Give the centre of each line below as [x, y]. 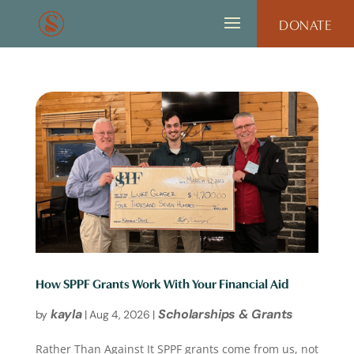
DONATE [305, 24]
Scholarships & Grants [226, 313]
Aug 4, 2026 [120, 314]
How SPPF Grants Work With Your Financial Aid [162, 282]
